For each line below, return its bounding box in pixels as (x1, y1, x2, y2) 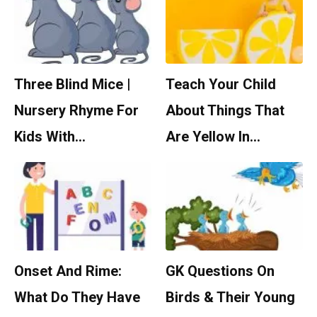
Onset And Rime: (14, 263, 122, 280)
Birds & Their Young (166, 289, 295, 306)
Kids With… (14, 128, 86, 146)
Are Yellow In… (166, 128, 260, 146)
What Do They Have (14, 289, 140, 306)
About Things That (166, 102, 284, 120)
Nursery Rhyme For (14, 102, 139, 120)
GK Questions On (166, 263, 275, 280)
